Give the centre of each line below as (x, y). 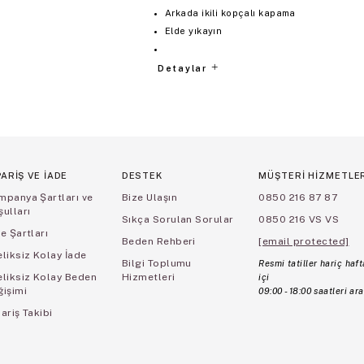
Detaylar (184, 69)
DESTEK (142, 176)
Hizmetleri (148, 277)
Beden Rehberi (158, 242)
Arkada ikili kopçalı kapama (230, 13)
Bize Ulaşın (149, 198)
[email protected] (304, 242)
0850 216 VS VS (299, 220)
